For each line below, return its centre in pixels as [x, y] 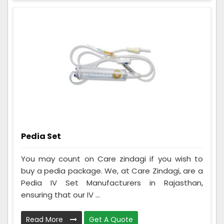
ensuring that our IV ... [60, 195]
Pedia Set [41, 136]
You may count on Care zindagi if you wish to [112, 159]
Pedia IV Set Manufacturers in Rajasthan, [112, 183]
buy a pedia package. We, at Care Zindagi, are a [112, 171]
